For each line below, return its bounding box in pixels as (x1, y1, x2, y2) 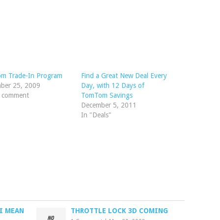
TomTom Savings (81, 91, 133, 99)
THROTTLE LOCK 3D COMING (71, 207, 168, 215)
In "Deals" (81, 111, 111, 119)
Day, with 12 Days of (81, 82, 144, 89)
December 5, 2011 (81, 101, 137, 109)
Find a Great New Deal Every (81, 72, 167, 80)
